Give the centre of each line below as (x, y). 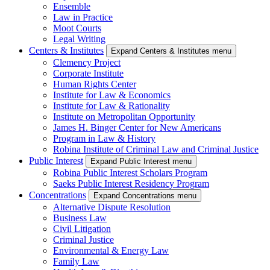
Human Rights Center (95, 84)
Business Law (80, 218)
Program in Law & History (104, 139)
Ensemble (72, 7)
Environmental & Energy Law (111, 251)
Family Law (76, 262)
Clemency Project (87, 63)
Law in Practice (83, 17)
